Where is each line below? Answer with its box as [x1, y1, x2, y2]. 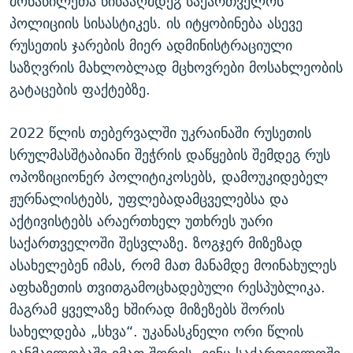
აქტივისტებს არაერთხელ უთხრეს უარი [9, 209, 273, 234]
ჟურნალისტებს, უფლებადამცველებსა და [9, 187, 288, 212]
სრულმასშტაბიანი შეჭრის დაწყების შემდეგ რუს [9, 143, 330, 168]
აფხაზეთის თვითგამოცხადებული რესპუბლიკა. [9, 275, 325, 300]
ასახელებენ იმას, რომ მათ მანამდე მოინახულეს [9, 253, 336, 278]
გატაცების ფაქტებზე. [9, 77, 150, 102]
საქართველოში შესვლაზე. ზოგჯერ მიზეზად [9, 231, 303, 256]
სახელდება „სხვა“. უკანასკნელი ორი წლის [9, 319, 303, 344]
